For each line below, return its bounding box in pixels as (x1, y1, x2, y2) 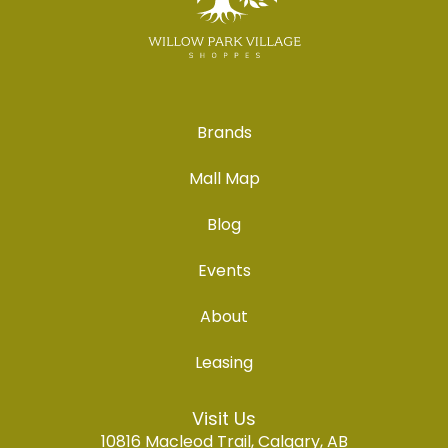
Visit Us (192, 405, 256, 431)
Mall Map (188, 166, 260, 190)
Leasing (195, 350, 253, 374)
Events (197, 258, 251, 282)
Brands (196, 120, 252, 144)
